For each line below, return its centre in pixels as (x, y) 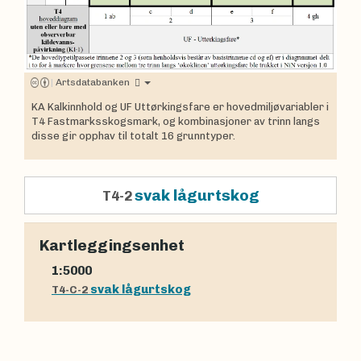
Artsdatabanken (92, 83)
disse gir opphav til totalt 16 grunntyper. (133, 136)
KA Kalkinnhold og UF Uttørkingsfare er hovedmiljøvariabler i (180, 107)
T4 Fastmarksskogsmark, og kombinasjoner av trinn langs (176, 122)
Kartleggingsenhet (112, 246)
